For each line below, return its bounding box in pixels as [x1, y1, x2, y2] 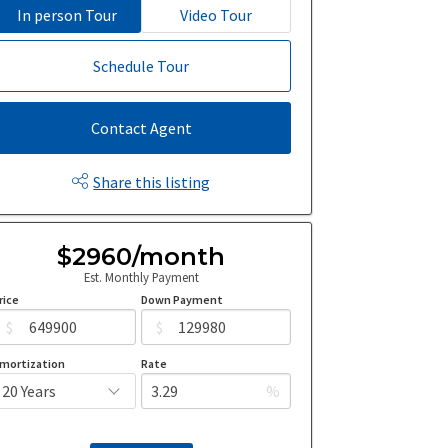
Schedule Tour [93, 56, 190, 77]
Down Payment [141, 292, 224, 308]
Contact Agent [90, 117, 192, 138]
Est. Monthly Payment [83, 268, 199, 285]
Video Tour [180, 5, 253, 26]
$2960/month [57, 241, 226, 271]
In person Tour [16, 5, 117, 26]
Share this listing [93, 171, 211, 192]
